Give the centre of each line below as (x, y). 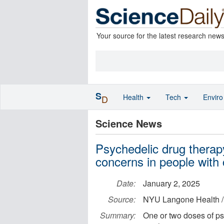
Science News (129, 123)
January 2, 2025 (171, 183)
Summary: (118, 215)
